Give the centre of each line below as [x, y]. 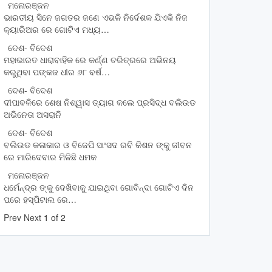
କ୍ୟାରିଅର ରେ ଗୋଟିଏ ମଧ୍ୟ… [56, 29]
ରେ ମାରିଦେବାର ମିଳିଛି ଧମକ [50, 157]
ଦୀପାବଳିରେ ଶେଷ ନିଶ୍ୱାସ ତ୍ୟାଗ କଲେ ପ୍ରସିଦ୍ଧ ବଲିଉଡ [100, 102]
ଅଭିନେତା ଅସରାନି [32, 114]
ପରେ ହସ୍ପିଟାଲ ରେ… [40, 199]
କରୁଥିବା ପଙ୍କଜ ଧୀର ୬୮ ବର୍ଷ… [57, 72]
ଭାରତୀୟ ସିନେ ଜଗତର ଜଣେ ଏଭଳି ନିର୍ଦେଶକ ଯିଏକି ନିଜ [96, 17]
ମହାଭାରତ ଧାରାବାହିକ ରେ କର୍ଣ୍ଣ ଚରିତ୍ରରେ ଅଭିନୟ [90, 60]
